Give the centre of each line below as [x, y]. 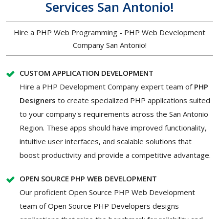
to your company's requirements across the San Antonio [114, 114]
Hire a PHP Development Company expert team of [107, 87]
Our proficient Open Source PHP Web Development [107, 192]
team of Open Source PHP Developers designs [99, 206]
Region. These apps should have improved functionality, [113, 128]
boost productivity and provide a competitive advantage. [115, 155]
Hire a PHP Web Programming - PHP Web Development [109, 33]
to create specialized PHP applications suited [133, 100]
